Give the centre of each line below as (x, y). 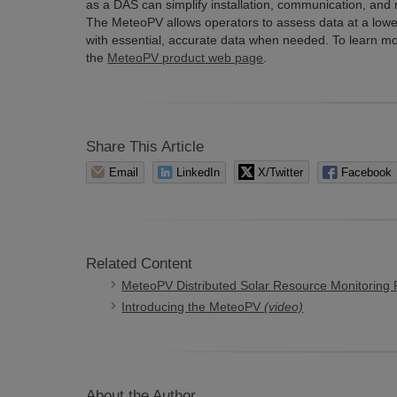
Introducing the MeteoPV (193, 307)
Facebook (367, 172)
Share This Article (145, 147)
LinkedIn (198, 172)
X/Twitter (281, 172)
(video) (284, 307)
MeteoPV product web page (186, 58)
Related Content (140, 264)
